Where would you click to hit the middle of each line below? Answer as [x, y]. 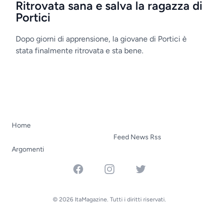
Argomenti [28, 149]
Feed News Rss [137, 137]
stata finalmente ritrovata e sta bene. [79, 51]
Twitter [147, 168]
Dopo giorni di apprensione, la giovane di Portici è [101, 39]
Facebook [89, 168]
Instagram [120, 168]
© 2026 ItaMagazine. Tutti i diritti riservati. [109, 199]
